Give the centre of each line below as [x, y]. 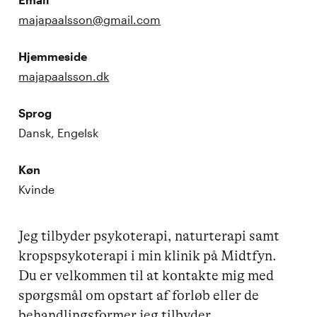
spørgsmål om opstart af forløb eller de [140, 295]
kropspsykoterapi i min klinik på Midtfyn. [148, 255]
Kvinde [37, 189]
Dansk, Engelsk [59, 132]
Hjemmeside [53, 56]
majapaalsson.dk [64, 76]
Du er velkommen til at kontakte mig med [148, 275]
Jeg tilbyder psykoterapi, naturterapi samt [151, 236]
